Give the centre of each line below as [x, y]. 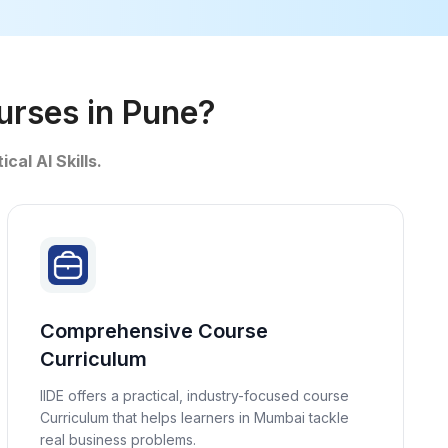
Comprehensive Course [153, 331]
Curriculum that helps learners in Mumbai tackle [194, 417]
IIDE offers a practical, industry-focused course [194, 395]
